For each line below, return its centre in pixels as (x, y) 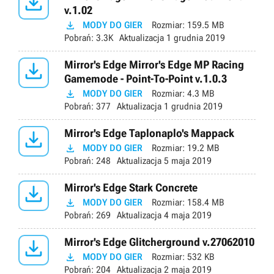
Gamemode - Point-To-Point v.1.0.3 (146, 79)
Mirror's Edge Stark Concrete (131, 188)
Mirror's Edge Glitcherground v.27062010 (159, 242)
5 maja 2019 (187, 161)
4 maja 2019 (187, 216)
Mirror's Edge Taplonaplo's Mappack (149, 133)
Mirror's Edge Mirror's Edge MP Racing (154, 65)
